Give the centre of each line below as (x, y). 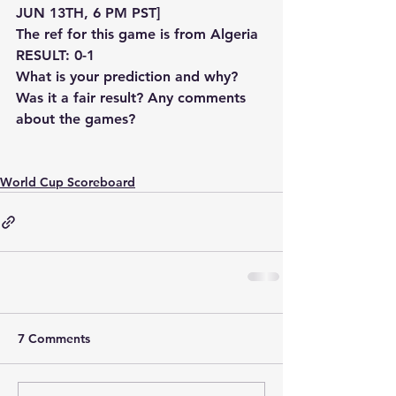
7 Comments (54, 339)
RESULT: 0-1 (55, 55)
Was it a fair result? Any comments (133, 98)
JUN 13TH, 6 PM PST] (88, 13)
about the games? (76, 119)
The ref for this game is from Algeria (137, 34)
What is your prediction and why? (129, 76)
